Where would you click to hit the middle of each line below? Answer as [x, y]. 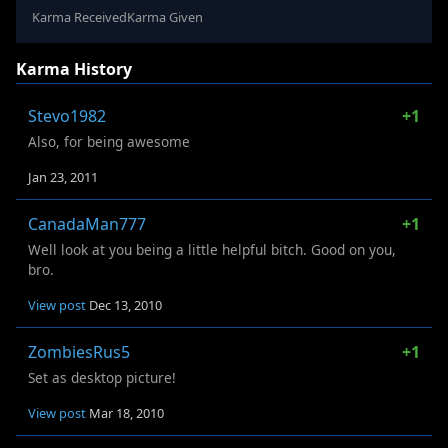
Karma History [74, 69]
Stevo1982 [67, 116]
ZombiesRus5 [79, 352]
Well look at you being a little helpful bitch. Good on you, [212, 250]
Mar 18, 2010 [126, 413]
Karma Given [165, 17]
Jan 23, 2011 [63, 177]
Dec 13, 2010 [125, 305]
